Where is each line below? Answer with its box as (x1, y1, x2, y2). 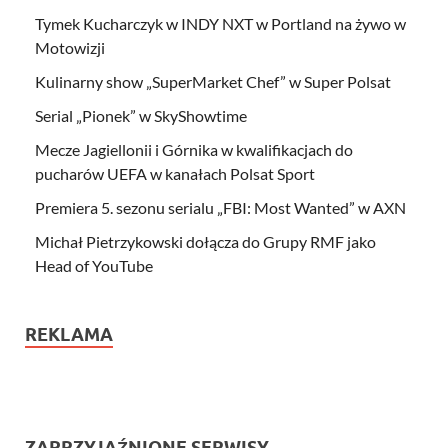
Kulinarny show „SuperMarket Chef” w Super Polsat (35, 71, 391, 91)
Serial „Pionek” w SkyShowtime (35, 105, 247, 125)
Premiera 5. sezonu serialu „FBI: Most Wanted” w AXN (35, 197, 406, 217)
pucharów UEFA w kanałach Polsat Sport (35, 163, 315, 183)
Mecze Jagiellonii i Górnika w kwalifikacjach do (35, 139, 353, 159)
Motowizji (35, 37, 105, 57)
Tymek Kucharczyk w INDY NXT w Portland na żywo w (35, 13, 406, 33)
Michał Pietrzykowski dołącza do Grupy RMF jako (35, 231, 376, 251)
